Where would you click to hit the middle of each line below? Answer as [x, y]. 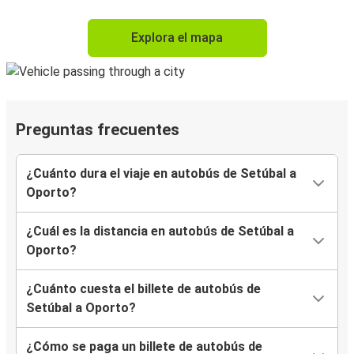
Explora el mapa [177, 38]
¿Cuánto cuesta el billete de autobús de [143, 289]
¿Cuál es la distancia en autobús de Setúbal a [160, 232]
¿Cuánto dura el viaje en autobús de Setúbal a [161, 174]
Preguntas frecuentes [98, 130]
